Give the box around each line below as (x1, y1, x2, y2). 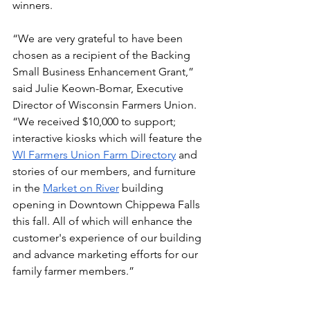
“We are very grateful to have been (12, 32, 185, 45)
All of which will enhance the (53, 215, 195, 228)
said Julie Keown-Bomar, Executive (12, 82, 186, 95)
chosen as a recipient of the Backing (12, 48, 193, 62)
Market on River (43, 181, 119, 194)
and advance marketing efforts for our (12, 248, 201, 261)
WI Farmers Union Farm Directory (12, 148, 176, 161)
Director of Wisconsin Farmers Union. (12, 98, 199, 111)
